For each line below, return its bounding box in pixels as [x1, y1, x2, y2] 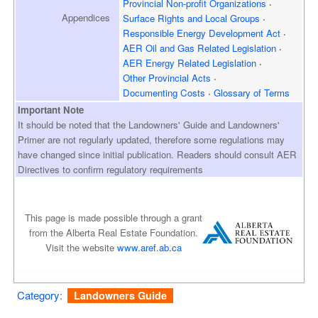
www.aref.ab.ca [117, 241, 182, 255]
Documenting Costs [123, 85, 206, 99]
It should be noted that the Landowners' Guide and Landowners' [18, 118, 280, 132]
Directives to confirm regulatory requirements [18, 163, 204, 177]
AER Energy [123, 55, 175, 70]
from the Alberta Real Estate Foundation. [29, 226, 199, 240]
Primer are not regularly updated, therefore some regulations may [18, 133, 285, 147]
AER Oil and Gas [123, 40, 195, 55]
